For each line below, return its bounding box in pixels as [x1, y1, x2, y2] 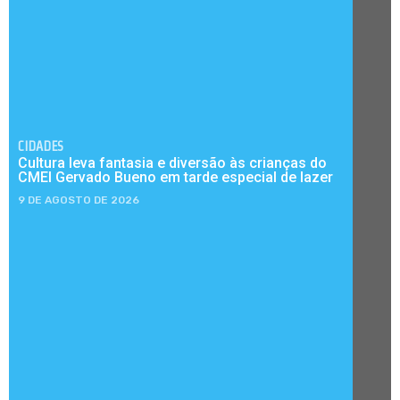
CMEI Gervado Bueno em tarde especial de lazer [18, 168, 333, 186]
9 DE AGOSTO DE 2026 [18, 193, 139, 206]
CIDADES [18, 137, 63, 154]
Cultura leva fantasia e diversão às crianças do [18, 154, 327, 171]
